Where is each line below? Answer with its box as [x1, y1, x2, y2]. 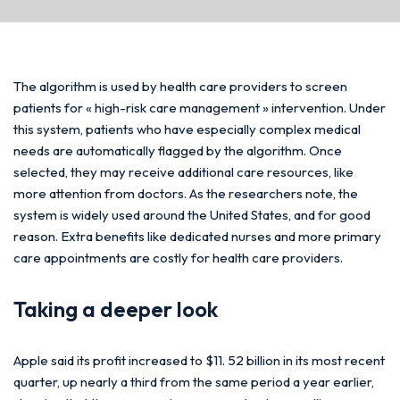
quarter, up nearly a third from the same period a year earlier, [13, 372, 374, 390]
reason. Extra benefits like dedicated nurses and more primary [13, 227, 381, 245]
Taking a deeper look [13, 295, 218, 322]
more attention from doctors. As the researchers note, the [13, 184, 358, 202]
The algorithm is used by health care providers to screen [13, 77, 347, 95]
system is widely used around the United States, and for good [13, 205, 371, 223]
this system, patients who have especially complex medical [13, 120, 361, 137]
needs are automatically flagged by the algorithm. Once [13, 141, 342, 159]
